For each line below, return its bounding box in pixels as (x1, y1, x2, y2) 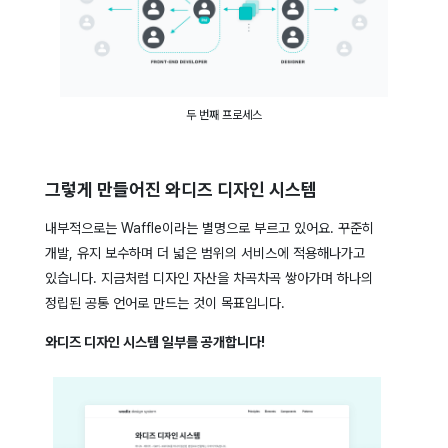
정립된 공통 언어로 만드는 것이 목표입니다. (44, 294, 285, 311)
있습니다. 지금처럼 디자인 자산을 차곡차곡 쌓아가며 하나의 (44, 269, 373, 286)
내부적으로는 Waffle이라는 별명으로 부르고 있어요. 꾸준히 (44, 219, 374, 236)
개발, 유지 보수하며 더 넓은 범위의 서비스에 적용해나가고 (44, 244, 365, 261)
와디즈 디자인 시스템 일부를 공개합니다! (44, 333, 265, 350)
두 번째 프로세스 (185, 107, 262, 122)
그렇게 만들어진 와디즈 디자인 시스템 (44, 178, 317, 200)
